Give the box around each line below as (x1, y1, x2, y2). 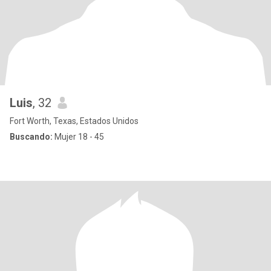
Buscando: (10, 132, 53, 142)
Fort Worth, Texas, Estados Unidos (10, 116, 139, 126)
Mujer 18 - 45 (53, 132, 104, 142)
